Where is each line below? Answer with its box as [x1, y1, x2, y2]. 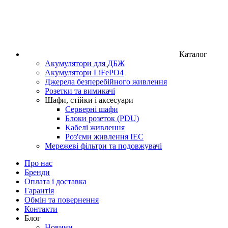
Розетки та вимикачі [45, 86, 115, 95]
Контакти [24, 204, 58, 213]
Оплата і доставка [24, 177, 87, 186]
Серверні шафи [65, 104, 118, 113]
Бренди [24, 167, 50, 177]
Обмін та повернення [24, 195, 99, 204]
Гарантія [24, 186, 54, 195]
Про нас [24, 158, 52, 167]
